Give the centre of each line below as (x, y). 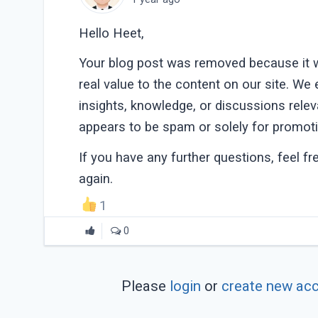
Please (145, 286)
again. (96, 179)
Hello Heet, (112, 33)
